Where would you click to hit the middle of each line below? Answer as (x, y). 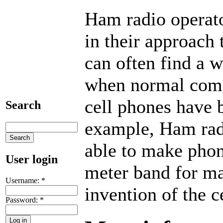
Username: (23, 180)
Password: (23, 200)
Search (23, 105)
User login (32, 159)
